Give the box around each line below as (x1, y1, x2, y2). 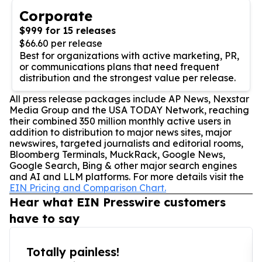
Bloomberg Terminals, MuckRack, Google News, (9, 148, 225, 160)
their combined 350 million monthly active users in (9, 115, 231, 127)
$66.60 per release (19, 37, 102, 49)
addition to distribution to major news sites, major (9, 126, 232, 138)
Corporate (19, 6, 92, 25)
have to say (9, 211, 80, 226)
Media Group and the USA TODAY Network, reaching (9, 104, 249, 116)
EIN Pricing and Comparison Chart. (9, 181, 166, 194)
